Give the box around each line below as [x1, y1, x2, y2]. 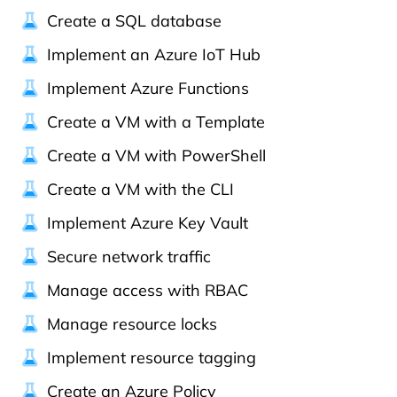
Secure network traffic [47, 246, 211, 267]
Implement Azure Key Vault [47, 213, 248, 233]
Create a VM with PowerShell [47, 145, 266, 166]
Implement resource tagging [47, 347, 256, 368]
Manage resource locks [47, 314, 217, 334]
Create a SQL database [47, 11, 222, 31]
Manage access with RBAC [47, 280, 248, 300]
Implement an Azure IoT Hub [47, 44, 261, 65]
